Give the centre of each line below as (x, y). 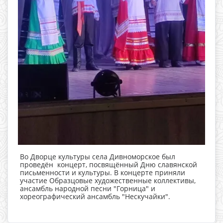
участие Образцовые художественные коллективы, (108, 180)
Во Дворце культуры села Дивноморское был (98, 156)
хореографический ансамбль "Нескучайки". (95, 196)
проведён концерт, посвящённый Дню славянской (109, 164)
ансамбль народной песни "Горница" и (88, 188)
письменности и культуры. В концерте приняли (103, 172)
